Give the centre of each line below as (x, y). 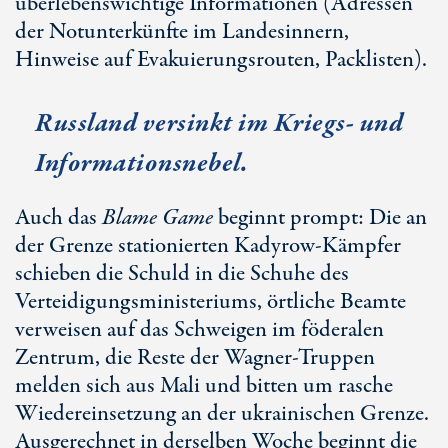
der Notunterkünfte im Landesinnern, (182, 32)
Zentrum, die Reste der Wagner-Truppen (195, 358)
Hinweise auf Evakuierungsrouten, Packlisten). (221, 60)
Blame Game (157, 218)
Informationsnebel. (141, 163)
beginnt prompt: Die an (320, 218)
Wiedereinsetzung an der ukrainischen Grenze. (222, 414)
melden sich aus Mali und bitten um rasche (204, 386)
